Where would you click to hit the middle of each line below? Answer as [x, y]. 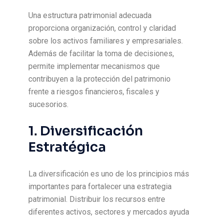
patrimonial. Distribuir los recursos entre [97, 199]
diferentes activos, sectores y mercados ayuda [109, 212]
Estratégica [67, 147]
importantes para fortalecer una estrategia [100, 186]
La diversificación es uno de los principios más [109, 174]
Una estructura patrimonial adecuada [90, 15]
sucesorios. [49, 104]
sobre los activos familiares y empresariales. [106, 41]
